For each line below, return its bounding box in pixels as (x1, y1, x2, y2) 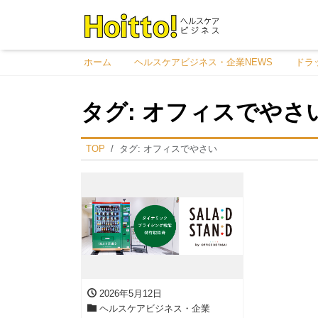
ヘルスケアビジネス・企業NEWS (134, 56, 273, 67)
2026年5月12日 (97, 287, 162, 299)
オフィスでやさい (143, 143, 217, 155)
